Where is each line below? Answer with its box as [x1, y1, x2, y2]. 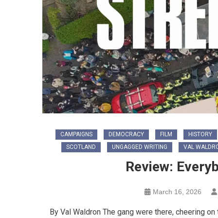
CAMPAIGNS [60, 130, 92, 138]
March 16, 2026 [152, 187, 201, 196]
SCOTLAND [66, 143, 96, 150]
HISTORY [188, 130, 212, 138]
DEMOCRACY [108, 130, 144, 138]
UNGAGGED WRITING [112, 143, 167, 150]
